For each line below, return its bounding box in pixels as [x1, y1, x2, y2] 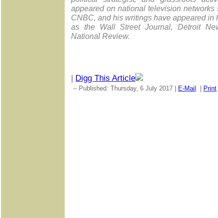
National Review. [71, 31, 130, 40]
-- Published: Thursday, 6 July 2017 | [71, 84, 178, 92]
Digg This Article [75, 73, 135, 83]
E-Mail [178, 84, 196, 92]
